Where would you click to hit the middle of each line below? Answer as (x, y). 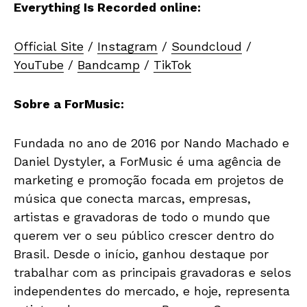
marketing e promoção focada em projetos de (149, 180)
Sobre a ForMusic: (69, 103)
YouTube (39, 64)
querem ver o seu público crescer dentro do (144, 235)
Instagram (127, 46)
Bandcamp (109, 64)
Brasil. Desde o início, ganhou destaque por (141, 254)
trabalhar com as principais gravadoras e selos (152, 272)
